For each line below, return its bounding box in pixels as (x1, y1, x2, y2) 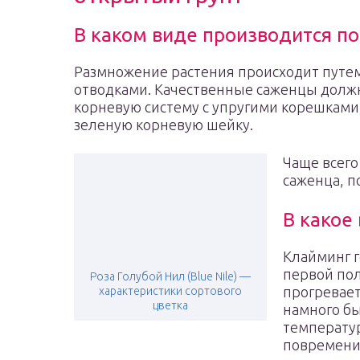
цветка (153, 299, 188, 312)
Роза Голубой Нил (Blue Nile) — (90, 270, 251, 283)
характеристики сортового (99, 284, 242, 297)
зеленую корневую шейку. (74, 117, 253, 133)
